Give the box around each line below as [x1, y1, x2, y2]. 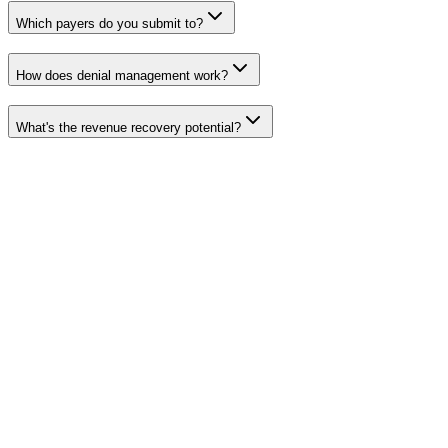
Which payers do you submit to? [16, 16, 203, 32]
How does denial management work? [16, 67, 228, 83]
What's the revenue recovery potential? [16, 119, 241, 135]
